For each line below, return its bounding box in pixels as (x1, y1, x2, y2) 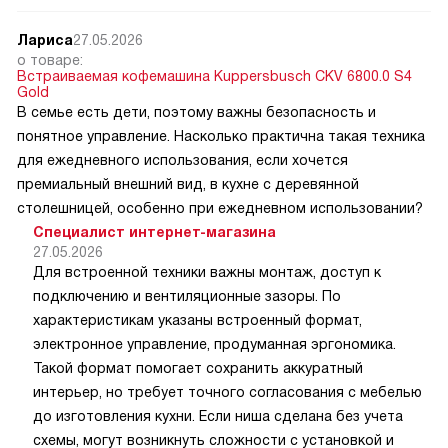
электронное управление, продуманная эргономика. (33, 335, 396, 352)
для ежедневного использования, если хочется (17, 151, 348, 168)
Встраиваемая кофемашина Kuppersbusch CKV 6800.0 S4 (17, 67, 412, 84)
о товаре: (17, 51, 83, 68)
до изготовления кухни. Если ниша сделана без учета (33, 407, 403, 424)
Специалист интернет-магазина (33, 223, 276, 240)
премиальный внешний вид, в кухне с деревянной (17, 175, 359, 192)
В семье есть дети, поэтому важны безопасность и (17, 103, 376, 120)
